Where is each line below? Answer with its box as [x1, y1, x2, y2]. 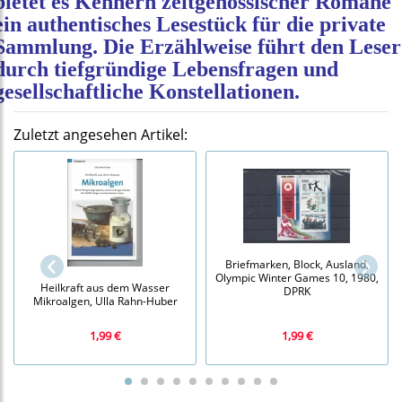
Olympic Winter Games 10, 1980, [215, 270, 379, 285]
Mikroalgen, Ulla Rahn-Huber [32, 293, 178, 309]
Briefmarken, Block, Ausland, [225, 257, 369, 272]
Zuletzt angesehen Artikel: [13, 125, 188, 145]
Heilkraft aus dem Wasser [40, 280, 170, 295]
